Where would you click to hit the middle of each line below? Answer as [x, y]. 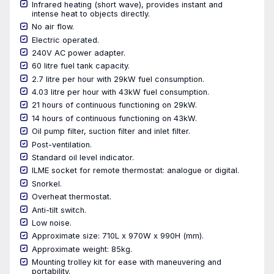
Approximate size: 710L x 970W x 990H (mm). [118, 236]
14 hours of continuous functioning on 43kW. [114, 118]
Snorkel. [47, 183]
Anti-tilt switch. [59, 210]
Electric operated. [65, 40]
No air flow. [53, 27]
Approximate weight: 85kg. [82, 249]
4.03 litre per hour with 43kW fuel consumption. [120, 92]
